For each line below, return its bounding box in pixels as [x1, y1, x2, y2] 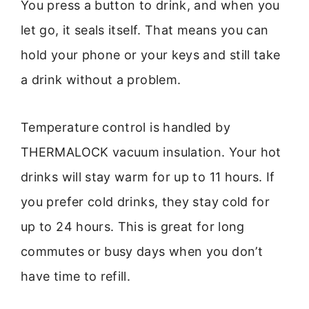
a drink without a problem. [21, 72, 181, 88]
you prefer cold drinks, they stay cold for [21, 194, 270, 209]
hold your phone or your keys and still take [21, 48, 281, 63]
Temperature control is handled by [21, 119, 230, 134]
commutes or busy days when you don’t [21, 243, 263, 259]
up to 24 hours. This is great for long [21, 219, 245, 234]
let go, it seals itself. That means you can [21, 23, 269, 38]
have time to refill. [21, 268, 131, 283]
